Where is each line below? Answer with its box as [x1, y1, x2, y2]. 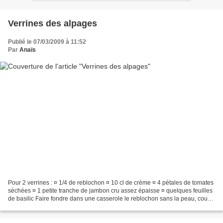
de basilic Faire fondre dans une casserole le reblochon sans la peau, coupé [8, 195, 215, 203]
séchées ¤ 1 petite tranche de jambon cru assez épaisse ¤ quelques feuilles [8, 187, 213, 195]
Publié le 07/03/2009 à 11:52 [8, 38, 86, 45]
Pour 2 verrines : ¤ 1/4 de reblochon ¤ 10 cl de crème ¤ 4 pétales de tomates [8, 179, 214, 187]
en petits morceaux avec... [8, 203, 78, 211]
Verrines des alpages [8, 18, 97, 28]
